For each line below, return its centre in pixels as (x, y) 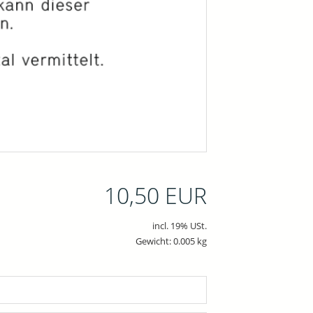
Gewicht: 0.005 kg (171, 241)
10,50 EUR (155, 196)
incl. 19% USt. (179, 226)
